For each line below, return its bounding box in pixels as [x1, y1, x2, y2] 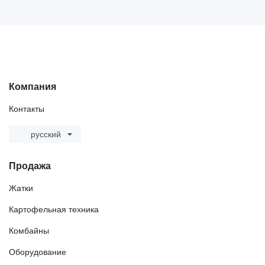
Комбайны [9, 226, 49, 236]
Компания [9, 82, 56, 92]
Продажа [9, 161, 51, 172]
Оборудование [9, 247, 66, 257]
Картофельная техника [9, 205, 99, 215]
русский [31, 130, 61, 140]
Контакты [9, 104, 44, 114]
